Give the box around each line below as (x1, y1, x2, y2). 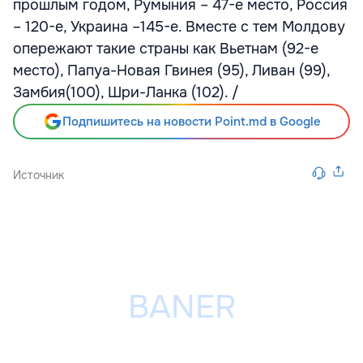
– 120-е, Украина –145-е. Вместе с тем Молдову (13, 18, 345, 36)
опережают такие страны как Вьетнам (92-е (13, 40, 318, 58)
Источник (13, 168, 64, 182)
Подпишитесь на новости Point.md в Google (62, 113, 321, 130)
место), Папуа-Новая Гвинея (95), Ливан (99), (13, 62, 330, 79)
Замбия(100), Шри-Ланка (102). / (13, 83, 239, 101)
